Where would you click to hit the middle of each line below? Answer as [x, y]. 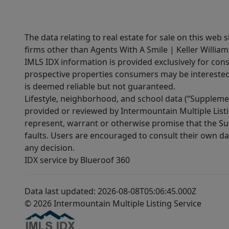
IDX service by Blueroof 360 [77, 160]
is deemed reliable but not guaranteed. [100, 87]
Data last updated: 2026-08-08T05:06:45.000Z [110, 191]
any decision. [50, 148]
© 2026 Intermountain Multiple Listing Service [113, 204]
